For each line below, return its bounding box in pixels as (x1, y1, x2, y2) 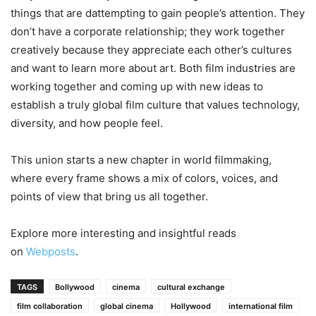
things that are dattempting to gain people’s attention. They (11, 6, 305, 20)
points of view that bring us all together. (11, 189, 208, 203)
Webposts (26, 244, 75, 258)
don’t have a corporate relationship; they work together (11, 24, 285, 38)
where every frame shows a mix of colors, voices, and (11, 171, 278, 185)
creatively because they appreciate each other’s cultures (11, 42, 292, 56)
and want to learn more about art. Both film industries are (11, 61, 296, 75)
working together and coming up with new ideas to (11, 79, 263, 93)
